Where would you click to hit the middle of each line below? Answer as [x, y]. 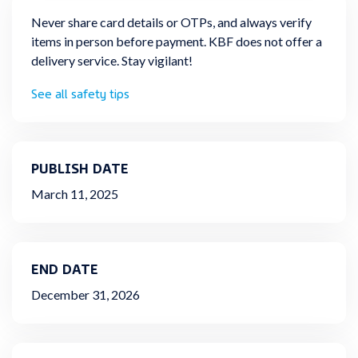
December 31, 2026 [86, 295]
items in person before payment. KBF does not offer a [177, 42]
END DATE [65, 268]
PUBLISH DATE [80, 167]
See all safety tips [80, 93]
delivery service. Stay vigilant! [112, 61]
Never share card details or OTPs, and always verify [171, 22]
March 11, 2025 [75, 194]
